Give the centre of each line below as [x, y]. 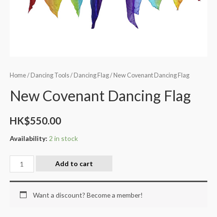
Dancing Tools [50, 75]
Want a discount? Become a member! [88, 195]
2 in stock [63, 138]
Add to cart [74, 164]
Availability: [29, 138]
